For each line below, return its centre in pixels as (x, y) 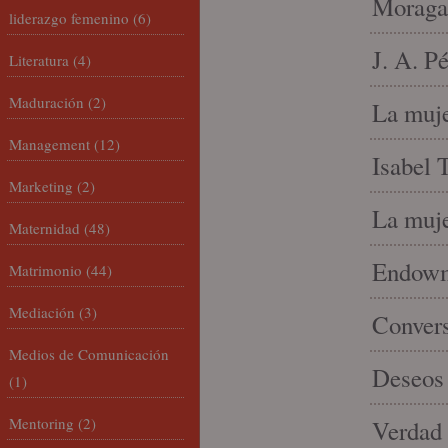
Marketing (41, 186)
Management (49, 144)
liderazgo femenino (69, 18)
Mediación (42, 312)
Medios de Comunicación (89, 354)
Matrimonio (45, 270)
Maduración (46, 102)
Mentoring (41, 423)
